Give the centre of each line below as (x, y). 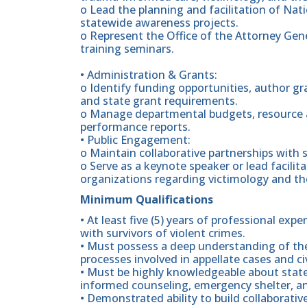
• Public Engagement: (135, 139)
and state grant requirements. (159, 100)
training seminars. (127, 48)
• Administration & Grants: (149, 74)
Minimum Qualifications (147, 200)
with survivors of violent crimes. (163, 233)
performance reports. (135, 126)
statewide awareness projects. (159, 22)
